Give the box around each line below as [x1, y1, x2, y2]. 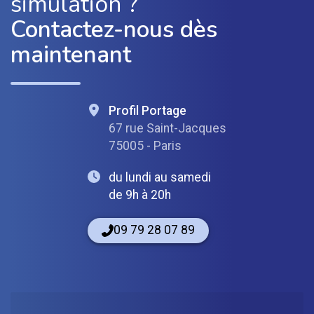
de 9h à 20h [109, 188, 172, 203]
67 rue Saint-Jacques [109, 121, 227, 136]
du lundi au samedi [109, 170, 212, 185]
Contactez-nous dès [11, 13, 217, 46]
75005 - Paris [109, 139, 182, 153]
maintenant [11, 39, 131, 71]
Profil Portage [109, 104, 187, 118]
